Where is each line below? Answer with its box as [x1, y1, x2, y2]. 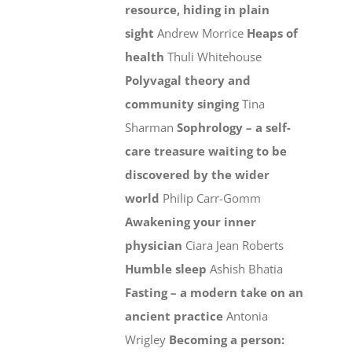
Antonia [226, 308, 269, 324]
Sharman [125, 119, 178, 136]
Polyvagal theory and [125, 72, 251, 89]
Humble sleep [125, 261, 211, 277]
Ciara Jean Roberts [185, 237, 284, 254]
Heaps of [247, 25, 299, 42]
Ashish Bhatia [210, 261, 284, 277]
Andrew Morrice [157, 25, 247, 42]
